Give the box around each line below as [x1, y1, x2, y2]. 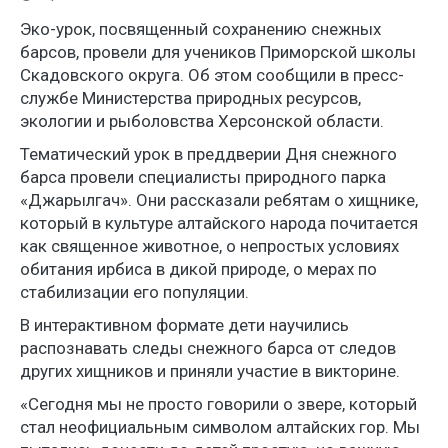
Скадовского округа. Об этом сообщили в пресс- [20, 64, 404, 85]
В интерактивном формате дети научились [20, 314, 349, 335]
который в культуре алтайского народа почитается [20, 212, 418, 233]
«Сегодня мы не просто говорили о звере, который [20, 393, 417, 414]
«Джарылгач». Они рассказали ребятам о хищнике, [20, 189, 418, 210]
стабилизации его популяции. [20, 281, 249, 302]
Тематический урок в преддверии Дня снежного [20, 143, 397, 164]
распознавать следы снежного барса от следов [20, 337, 396, 358]
